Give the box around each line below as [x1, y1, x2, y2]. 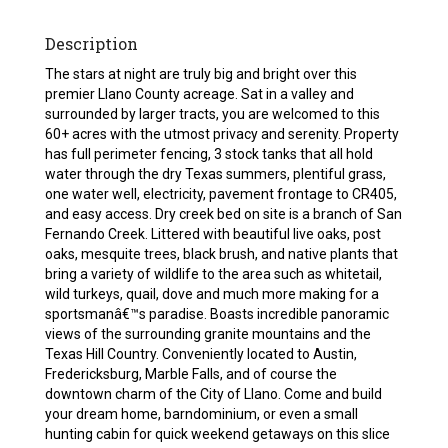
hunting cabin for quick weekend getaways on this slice [45, 426, 391, 443]
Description [45, 33, 139, 55]
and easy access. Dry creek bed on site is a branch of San [45, 206, 403, 223]
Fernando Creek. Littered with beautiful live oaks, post [45, 226, 382, 243]
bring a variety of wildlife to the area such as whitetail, [45, 266, 383, 283]
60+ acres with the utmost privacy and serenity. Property [45, 126, 400, 143]
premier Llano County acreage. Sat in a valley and [45, 86, 355, 103]
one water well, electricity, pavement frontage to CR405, [45, 186, 398, 203]
